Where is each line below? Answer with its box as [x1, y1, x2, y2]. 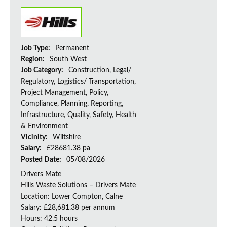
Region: [21, 56, 46, 63]
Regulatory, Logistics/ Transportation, [21, 78, 136, 86]
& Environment [21, 123, 68, 130]
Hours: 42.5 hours [21, 215, 78, 223]
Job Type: [21, 45, 52, 52]
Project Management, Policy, [21, 89, 108, 97]
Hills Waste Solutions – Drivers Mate [21, 182, 136, 190]
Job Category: [21, 67, 65, 74]
